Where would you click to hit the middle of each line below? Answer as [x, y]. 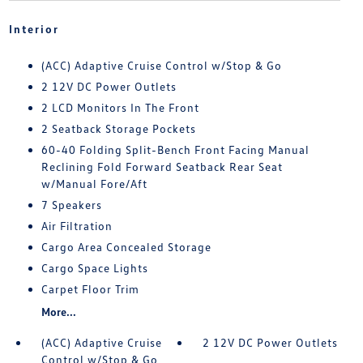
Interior [34, 29]
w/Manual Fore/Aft [94, 184]
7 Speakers [71, 205]
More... [58, 312]
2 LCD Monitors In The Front [120, 107]
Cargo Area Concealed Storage [126, 247]
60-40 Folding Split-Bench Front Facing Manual [175, 149]
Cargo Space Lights [94, 268]
